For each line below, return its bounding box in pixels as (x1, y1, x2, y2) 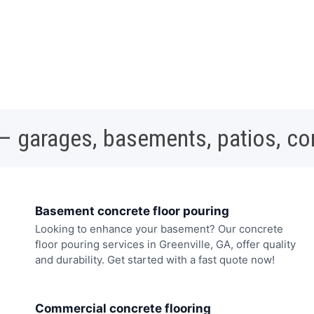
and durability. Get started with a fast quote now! (35, 253, 275, 267)
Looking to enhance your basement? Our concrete (35, 222, 283, 236)
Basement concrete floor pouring (35, 204, 229, 219)
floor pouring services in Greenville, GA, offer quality (35, 238, 296, 252)
